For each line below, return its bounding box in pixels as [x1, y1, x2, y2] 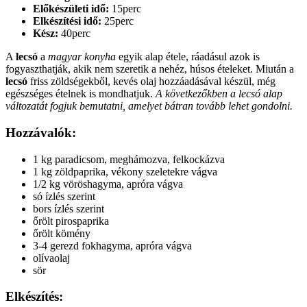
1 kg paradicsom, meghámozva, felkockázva [33, 153, 225, 165]
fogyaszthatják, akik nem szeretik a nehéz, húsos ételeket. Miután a [5, 63, 294, 75]
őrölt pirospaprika [33, 214, 109, 227]
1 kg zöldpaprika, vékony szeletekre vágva [33, 165, 217, 177]
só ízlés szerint [33, 190, 95, 202]
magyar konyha [48, 51, 116, 63]
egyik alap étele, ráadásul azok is [116, 51, 260, 63]
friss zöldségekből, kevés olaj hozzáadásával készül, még [27, 75, 275, 88]
